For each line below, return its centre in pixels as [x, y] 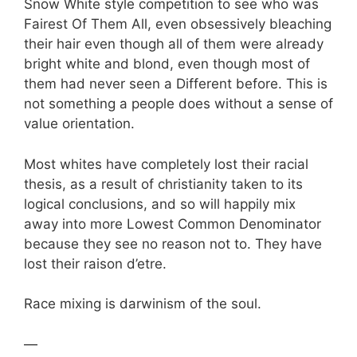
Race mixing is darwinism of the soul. [143, 304]
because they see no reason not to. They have [173, 243]
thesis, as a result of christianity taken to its [163, 184]
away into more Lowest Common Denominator [173, 224]
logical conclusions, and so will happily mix [160, 204]
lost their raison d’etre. [95, 263]
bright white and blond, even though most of [167, 64]
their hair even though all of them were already [174, 44]
